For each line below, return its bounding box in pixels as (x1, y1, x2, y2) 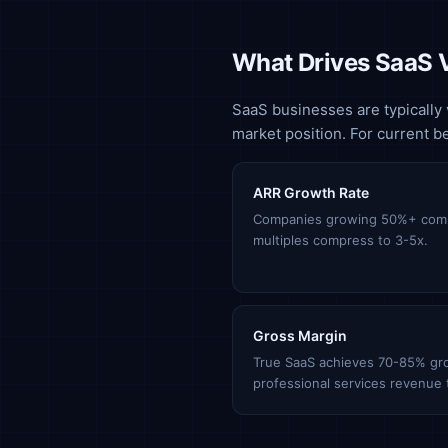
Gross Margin (253, 327, 347, 344)
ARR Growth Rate (253, 184, 369, 201)
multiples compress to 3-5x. (253, 232, 428, 248)
